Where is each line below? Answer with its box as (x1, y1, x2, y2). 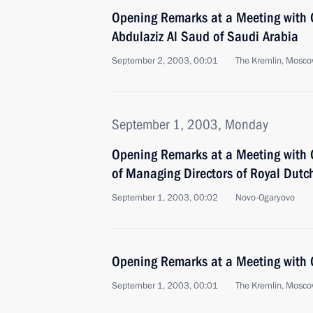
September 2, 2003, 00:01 (112, 54, 218, 67)
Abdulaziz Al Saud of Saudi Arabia (112, 28, 298, 45)
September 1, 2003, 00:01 (112, 279, 218, 292)
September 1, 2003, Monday (112, 116, 268, 133)
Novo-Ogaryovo (235, 191, 295, 204)
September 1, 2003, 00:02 (112, 191, 218, 204)
